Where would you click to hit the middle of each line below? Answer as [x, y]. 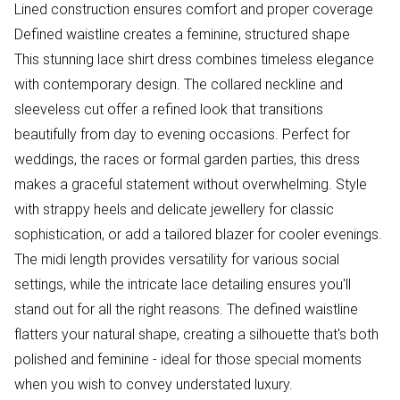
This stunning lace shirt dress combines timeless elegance [194, 59]
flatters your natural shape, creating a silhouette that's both [196, 334]
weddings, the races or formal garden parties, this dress [187, 159]
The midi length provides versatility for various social [177, 259]
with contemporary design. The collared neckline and [179, 84]
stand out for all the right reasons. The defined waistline [186, 309]
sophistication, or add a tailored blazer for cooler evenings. [198, 234]
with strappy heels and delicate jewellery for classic [174, 209]
